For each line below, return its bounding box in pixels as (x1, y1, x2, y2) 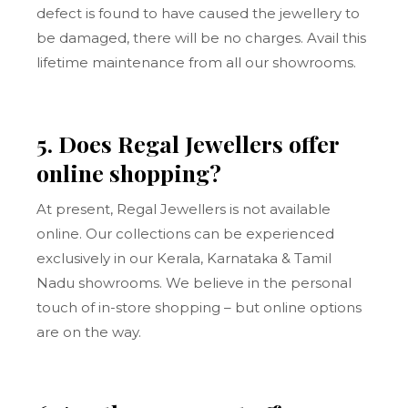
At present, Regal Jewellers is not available (36, 200, 331, 218)
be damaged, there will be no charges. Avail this (36, 29, 367, 46)
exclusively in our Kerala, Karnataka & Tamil (36, 250, 332, 267)
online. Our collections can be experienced (36, 225, 335, 242)
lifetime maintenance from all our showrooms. (36, 54, 357, 71)
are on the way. (36, 323, 142, 341)
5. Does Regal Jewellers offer (36, 128, 340, 158)
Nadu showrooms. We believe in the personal (36, 274, 352, 291)
